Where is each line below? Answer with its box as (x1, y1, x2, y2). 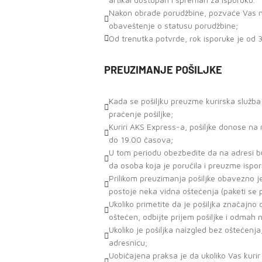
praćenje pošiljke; (109, 109, 173, 119)
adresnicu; (109, 237, 147, 247)
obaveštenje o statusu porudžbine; (109, 20, 238, 30)
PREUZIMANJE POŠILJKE (104, 63, 222, 76)
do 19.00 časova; (109, 135, 173, 144)
